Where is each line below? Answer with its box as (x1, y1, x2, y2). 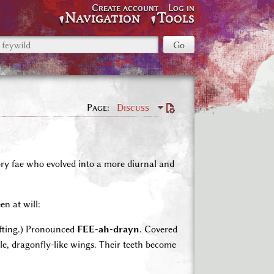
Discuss (117, 102, 149, 113)
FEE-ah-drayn (77, 223, 139, 235)
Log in (168, 2, 194, 13)
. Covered (139, 223, 177, 235)
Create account (92, 2, 158, 13)
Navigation (65, 10, 140, 26)
